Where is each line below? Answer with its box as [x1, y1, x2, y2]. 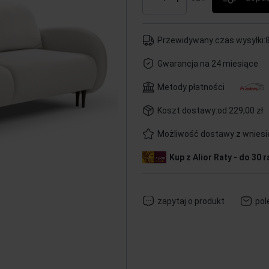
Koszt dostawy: [157, 106, 217, 115]
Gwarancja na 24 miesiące [157, 59, 258, 68]
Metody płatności [157, 82, 225, 92]
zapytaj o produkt [157, 196, 225, 206]
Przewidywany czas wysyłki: [157, 35, 265, 45]
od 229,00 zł [217, 106, 263, 115]
